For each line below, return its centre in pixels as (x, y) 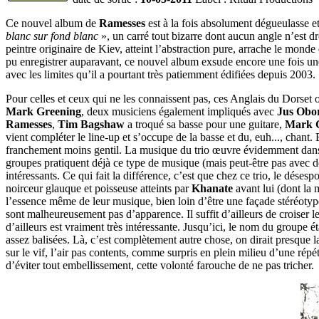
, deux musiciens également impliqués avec (179, 112)
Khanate (212, 189)
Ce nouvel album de (52, 23)
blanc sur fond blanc (52, 36)
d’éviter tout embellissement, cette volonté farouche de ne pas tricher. (160, 266)
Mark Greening (43, 112)
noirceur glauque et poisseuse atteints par (99, 189)
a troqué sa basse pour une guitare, (205, 125)
